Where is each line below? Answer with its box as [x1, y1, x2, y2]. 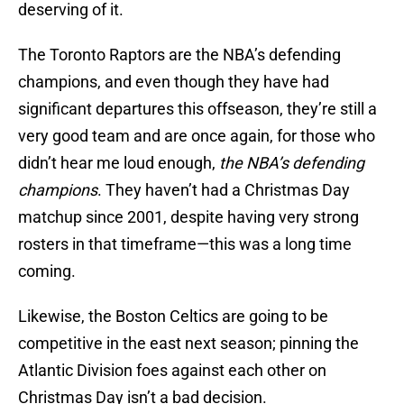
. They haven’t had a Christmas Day [97, 180, 350, 200]
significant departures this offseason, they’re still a [18, 99, 377, 119]
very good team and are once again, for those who [18, 126, 375, 146]
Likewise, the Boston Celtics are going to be [18, 307, 328, 326]
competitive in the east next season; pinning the [18, 334, 359, 353]
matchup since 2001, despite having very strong [18, 207, 359, 227]
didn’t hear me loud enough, [18, 153, 219, 173]
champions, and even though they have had [18, 72, 329, 92]
